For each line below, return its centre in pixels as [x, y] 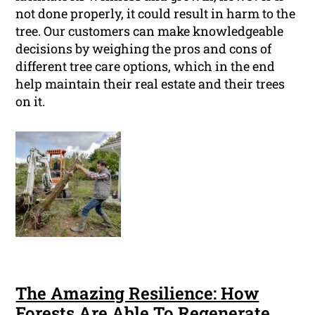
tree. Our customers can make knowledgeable [150, 31]
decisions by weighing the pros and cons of [144, 49]
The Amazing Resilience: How [137, 294]
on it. [31, 102]
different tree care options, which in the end [146, 66]
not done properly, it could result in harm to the [156, 14]
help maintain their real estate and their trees [150, 84]
